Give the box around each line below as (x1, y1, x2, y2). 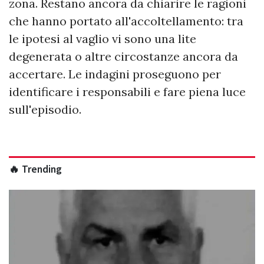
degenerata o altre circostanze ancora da (9, 49, 238, 64)
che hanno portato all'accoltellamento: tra (9, 14, 243, 29)
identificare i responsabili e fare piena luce (9, 84, 246, 100)
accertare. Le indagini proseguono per (9, 67, 221, 82)
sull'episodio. (9, 102, 81, 117)
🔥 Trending (9, 163, 62, 176)
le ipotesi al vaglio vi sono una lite (9, 31, 196, 47)
